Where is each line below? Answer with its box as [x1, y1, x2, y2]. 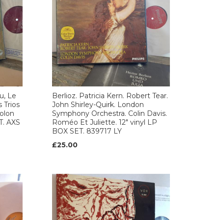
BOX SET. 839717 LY [52, 127, 122, 136]
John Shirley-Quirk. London [52, 100, 144, 109]
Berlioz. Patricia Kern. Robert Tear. [52, 91, 168, 100]
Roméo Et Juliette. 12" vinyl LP [52, 118, 157, 127]
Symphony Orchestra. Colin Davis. [52, 109, 167, 118]
